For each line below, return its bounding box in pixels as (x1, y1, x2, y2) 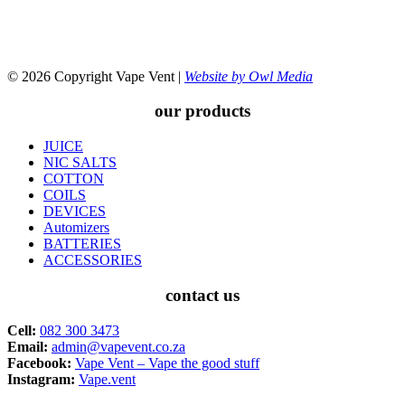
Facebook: (7, 354, 71, 371)
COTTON (43, 171, 104, 187)
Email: (7, 338, 48, 354)
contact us (165, 285, 240, 305)
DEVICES (43, 203, 106, 220)
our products (155, 101, 250, 121)
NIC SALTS (43, 155, 117, 171)
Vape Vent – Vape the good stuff (75, 354, 259, 371)
